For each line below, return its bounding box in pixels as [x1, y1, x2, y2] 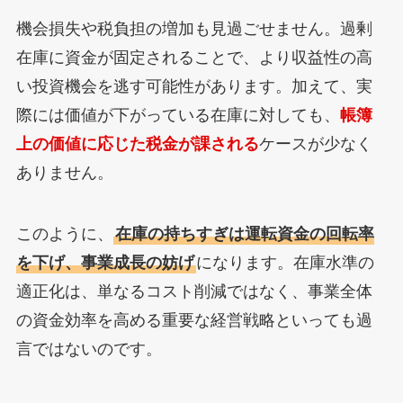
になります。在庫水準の [195, 254, 374, 273]
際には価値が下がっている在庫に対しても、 [15, 106, 340, 125]
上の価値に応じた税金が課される [15, 135, 259, 154]
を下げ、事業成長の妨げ [15, 254, 194, 273]
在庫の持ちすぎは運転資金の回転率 [114, 225, 374, 244]
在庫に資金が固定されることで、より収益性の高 [15, 49, 372, 67]
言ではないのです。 [15, 340, 162, 359]
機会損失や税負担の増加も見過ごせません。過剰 [15, 20, 372, 39]
